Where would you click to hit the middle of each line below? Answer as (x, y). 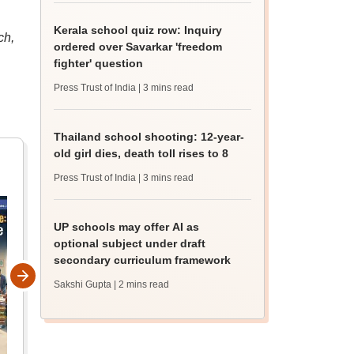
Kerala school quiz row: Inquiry (138, 30)
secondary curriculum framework (143, 260)
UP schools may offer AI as (127, 227)
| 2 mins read (142, 284)
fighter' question (99, 63)
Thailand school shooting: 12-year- (149, 137)
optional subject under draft (130, 243)
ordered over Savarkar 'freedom (138, 47)
